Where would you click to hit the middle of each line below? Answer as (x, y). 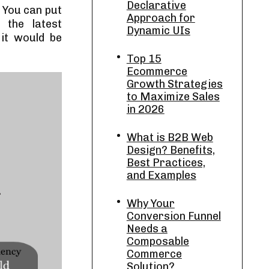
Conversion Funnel (174, 216)
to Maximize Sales (173, 97)
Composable (158, 241)
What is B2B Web (170, 138)
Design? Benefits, (171, 150)
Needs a (147, 229)
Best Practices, (166, 163)
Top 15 (144, 59)
